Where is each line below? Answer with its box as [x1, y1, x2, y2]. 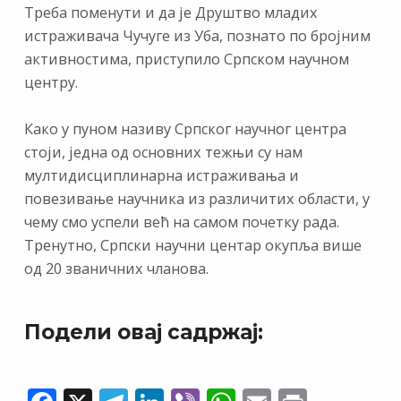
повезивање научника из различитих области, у [23, 189, 370, 209]
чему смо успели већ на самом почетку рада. [23, 212, 339, 233]
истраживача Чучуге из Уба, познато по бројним [23, 26, 371, 46]
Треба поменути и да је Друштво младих [23, 3, 318, 22]
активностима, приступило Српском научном [23, 49, 349, 69]
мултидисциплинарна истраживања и [23, 166, 299, 186]
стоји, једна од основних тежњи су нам [23, 142, 303, 163]
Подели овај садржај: [23, 319, 263, 345]
